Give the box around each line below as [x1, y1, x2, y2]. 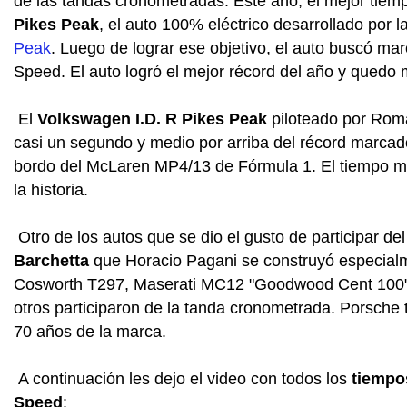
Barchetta [14, 251, 89, 270]
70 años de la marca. [14, 322, 166, 341]
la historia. [14, 180, 88, 199]
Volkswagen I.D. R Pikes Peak [37, 109, 267, 128]
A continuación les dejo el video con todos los [14, 369, 352, 388]
